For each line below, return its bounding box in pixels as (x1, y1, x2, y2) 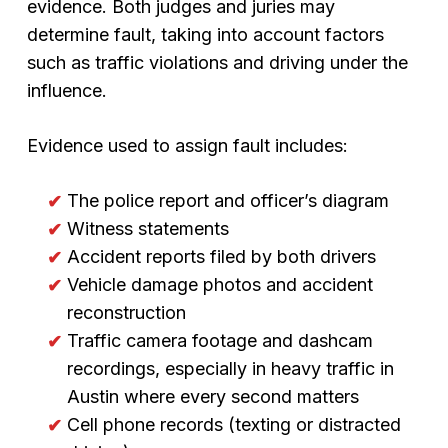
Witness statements (66, 218, 229, 239)
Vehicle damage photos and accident (66, 274, 373, 295)
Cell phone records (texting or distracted (66, 414, 401, 435)
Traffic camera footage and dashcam (66, 330, 373, 351)
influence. (26, 80, 107, 101)
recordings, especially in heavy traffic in (66, 358, 394, 379)
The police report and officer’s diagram (66, 190, 389, 211)
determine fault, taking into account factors (26, 24, 384, 45)
